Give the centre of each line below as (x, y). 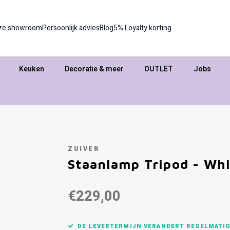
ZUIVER (84, 149)
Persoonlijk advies (71, 28)
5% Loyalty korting (143, 28)
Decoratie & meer (94, 69)
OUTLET (159, 69)
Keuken (32, 69)
